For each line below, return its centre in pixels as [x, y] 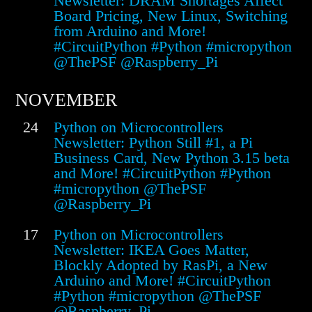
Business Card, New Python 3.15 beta [172, 158]
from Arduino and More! [130, 31]
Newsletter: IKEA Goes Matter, [151, 250]
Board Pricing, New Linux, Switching [171, 16]
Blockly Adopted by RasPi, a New [161, 265]
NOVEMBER [66, 100]
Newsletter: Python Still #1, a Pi [153, 143]
